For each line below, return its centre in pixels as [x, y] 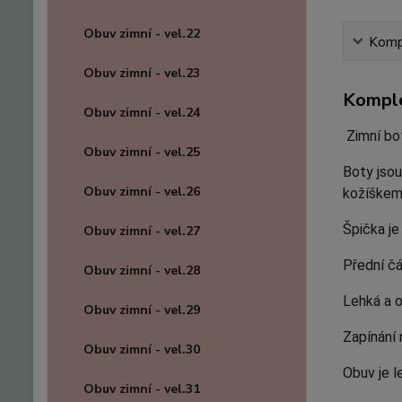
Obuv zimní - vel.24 [142, 113]
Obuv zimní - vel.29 [142, 310]
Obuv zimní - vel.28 [142, 271]
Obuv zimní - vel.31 [142, 389]
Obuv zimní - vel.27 [142, 231]
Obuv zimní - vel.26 [142, 192]
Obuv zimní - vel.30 [142, 350]
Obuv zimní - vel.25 [142, 152]
